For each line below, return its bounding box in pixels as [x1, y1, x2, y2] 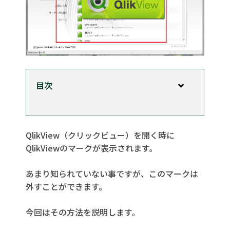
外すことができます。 [26, 180, 107, 193]
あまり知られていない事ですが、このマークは [26, 167, 198, 180]
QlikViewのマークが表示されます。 [26, 141, 157, 154]
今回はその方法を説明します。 [26, 205, 140, 218]
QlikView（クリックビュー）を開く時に [26, 128, 175, 141]
